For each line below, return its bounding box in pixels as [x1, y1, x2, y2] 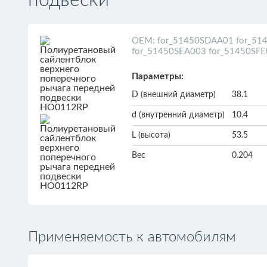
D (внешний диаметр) [132, 91, 216, 99]
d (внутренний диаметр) [132, 111, 225, 119]
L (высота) [132, 131, 170, 139]
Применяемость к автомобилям [28, 230, 236, 244]
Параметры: [132, 72, 184, 81]
